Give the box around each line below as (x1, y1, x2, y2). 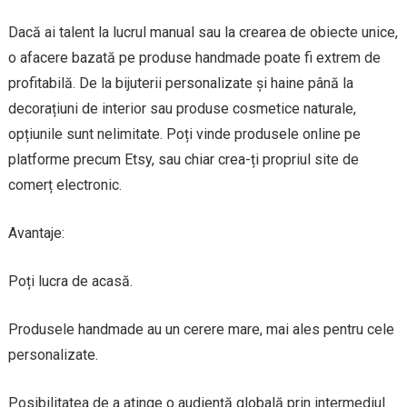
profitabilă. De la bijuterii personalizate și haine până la (7, 74, 353, 92)
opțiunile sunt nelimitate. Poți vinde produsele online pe (7, 124, 361, 143)
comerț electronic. (7, 175, 122, 194)
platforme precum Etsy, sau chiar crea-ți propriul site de (7, 150, 359, 168)
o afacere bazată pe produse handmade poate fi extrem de (7, 48, 381, 66)
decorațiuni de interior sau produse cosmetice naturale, (7, 99, 356, 117)
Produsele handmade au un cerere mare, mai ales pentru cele (7, 320, 394, 338)
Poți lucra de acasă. (7, 272, 133, 290)
